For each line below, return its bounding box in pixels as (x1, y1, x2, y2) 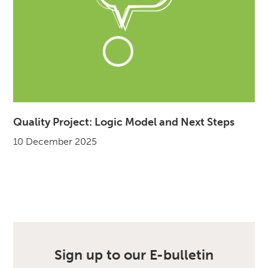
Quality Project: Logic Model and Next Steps (13, 115, 235, 129)
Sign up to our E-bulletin (54, 247, 214, 264)
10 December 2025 (13, 136, 98, 148)
